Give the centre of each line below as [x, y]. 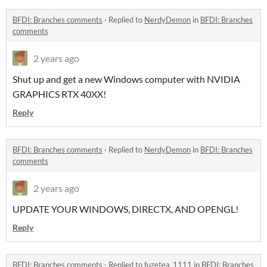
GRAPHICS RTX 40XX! [59, 94]
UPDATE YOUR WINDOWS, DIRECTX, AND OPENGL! [125, 209]
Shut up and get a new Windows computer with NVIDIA [126, 79]
